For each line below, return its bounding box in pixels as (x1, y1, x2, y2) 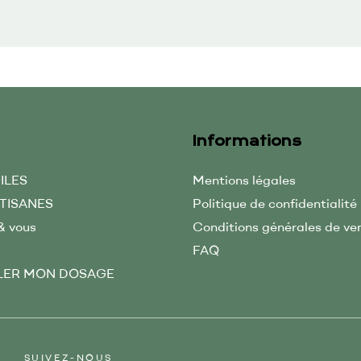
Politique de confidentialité (193, 194, 357, 211)
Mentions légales (193, 171, 296, 188)
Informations (193, 132, 301, 150)
